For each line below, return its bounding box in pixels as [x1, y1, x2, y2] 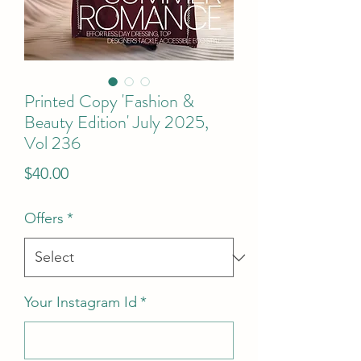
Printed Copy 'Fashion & [24, 89, 194, 114]
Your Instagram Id [24, 293, 137, 311]
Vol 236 [24, 131, 81, 156]
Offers [24, 210, 64, 227]
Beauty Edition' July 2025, [24, 110, 209, 135]
